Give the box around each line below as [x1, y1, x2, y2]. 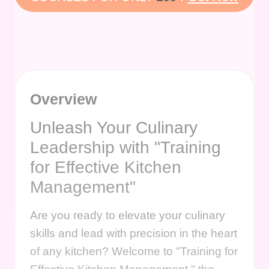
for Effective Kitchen [30, 157, 181, 177]
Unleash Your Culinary [30, 118, 198, 137]
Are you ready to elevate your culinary [30, 208, 225, 222]
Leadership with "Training [30, 138, 221, 157]
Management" [30, 177, 141, 196]
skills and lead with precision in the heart [30, 226, 237, 240]
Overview [30, 90, 97, 107]
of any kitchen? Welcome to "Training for [30, 244, 238, 258]
